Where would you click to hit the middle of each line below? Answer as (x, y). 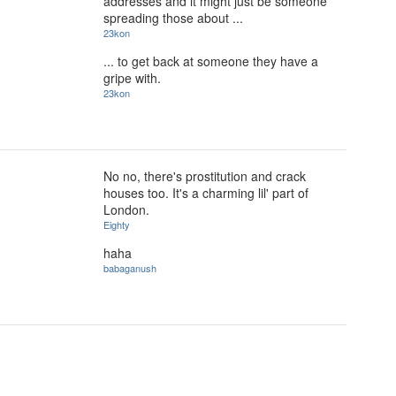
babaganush (130, 267)
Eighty (117, 225)
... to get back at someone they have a (211, 61)
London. (126, 209)
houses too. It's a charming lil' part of (206, 193)
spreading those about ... (173, 18)
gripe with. (132, 77)
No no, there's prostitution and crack (205, 176)
